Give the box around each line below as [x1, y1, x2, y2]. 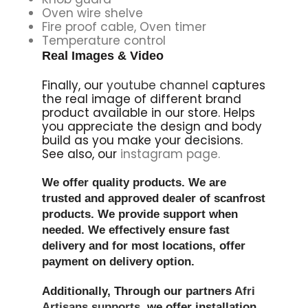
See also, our [41, 145, 120, 162]
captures [208, 76, 265, 93]
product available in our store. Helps [41, 104, 255, 121]
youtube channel [106, 76, 208, 93]
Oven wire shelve [41, 4, 143, 21]
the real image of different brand [41, 90, 241, 107]
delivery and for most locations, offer [41, 239, 245, 252]
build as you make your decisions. [41, 131, 243, 148]
